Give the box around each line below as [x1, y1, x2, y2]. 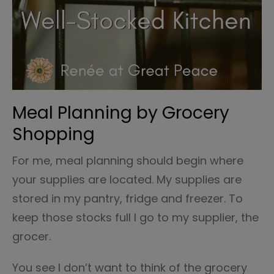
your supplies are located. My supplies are [12, 172, 242, 187]
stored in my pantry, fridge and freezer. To [12, 191, 243, 206]
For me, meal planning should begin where [12, 153, 243, 168]
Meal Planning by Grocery [12, 101, 229, 125]
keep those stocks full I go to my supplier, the [12, 210, 259, 225]
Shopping [12, 122, 95, 146]
